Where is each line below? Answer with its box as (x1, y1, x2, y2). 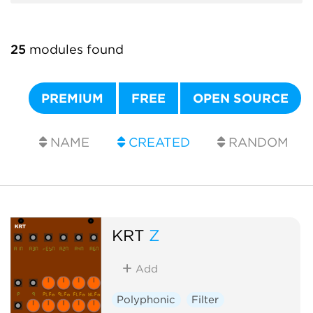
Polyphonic (117, 293, 176, 306)
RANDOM (225, 135, 289, 150)
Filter (191, 293, 219, 306)
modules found (26, 42, 124, 57)
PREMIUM (41, 91, 104, 105)
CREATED (124, 135, 190, 150)
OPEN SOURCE (193, 91, 289, 105)
